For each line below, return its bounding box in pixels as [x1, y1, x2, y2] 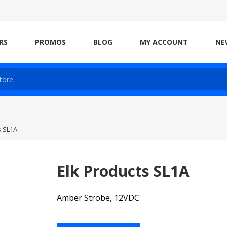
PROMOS [35, 37, 66, 47]
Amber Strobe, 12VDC [57, 192, 140, 203]
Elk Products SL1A [57, 161, 190, 181]
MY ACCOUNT [140, 37, 188, 47]
